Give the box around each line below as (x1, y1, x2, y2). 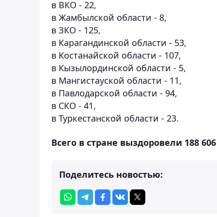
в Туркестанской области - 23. (51, 112, 179, 124)
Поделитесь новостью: (59, 168, 163, 180)
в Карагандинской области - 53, (51, 36, 186, 48)
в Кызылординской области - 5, (51, 62, 186, 74)
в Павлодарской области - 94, (51, 87, 177, 99)
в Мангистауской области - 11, (51, 74, 182, 86)
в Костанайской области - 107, (51, 49, 181, 61)
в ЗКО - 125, (51, 24, 101, 36)
